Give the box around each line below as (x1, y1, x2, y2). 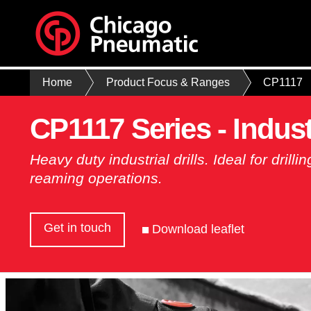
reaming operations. (30, 169, 163, 186)
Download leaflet (152, 222, 245, 237)
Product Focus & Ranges (106, 76, 230, 89)
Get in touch (44, 221, 112, 235)
